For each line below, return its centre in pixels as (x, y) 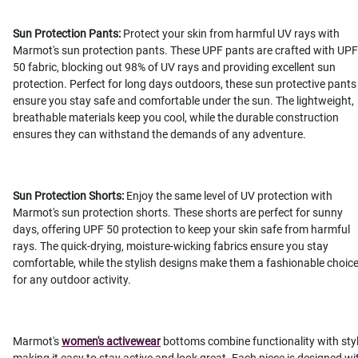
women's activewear (111, 342)
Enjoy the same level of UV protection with (228, 196)
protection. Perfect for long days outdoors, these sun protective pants (185, 84)
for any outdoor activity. (72, 280)
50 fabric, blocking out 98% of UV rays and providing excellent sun (174, 68)
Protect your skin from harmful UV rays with (230, 34)
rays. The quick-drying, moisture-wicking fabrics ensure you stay (171, 247)
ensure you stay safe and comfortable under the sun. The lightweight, (183, 101)
